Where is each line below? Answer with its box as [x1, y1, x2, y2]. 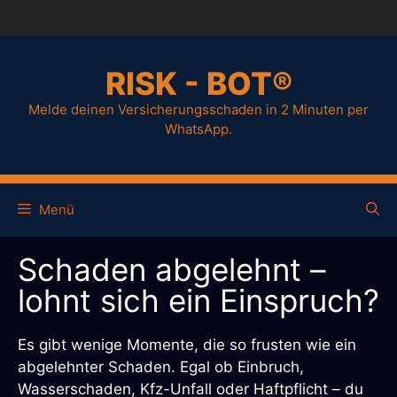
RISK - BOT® [105, 64, 292, 103]
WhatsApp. [165, 120, 232, 137]
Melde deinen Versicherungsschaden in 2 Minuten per [28, 100, 369, 118]
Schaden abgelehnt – [18, 250, 326, 288]
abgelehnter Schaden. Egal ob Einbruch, [18, 357, 304, 376]
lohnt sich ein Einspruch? [18, 281, 379, 319]
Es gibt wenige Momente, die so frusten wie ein [18, 335, 356, 354]
